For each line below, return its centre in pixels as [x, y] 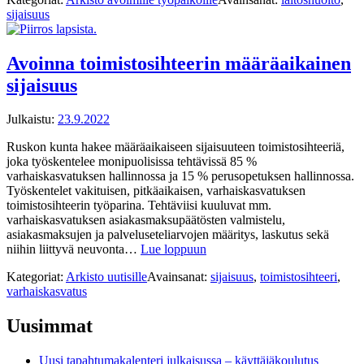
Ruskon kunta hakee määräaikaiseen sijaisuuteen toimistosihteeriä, [175, 147]
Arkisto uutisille [106, 277]
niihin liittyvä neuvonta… [74, 249]
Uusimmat [50, 326]
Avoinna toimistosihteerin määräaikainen [179, 63]
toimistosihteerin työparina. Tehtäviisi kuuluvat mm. [139, 206]
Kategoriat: [36, 277]
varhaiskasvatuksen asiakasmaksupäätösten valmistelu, [146, 220]
